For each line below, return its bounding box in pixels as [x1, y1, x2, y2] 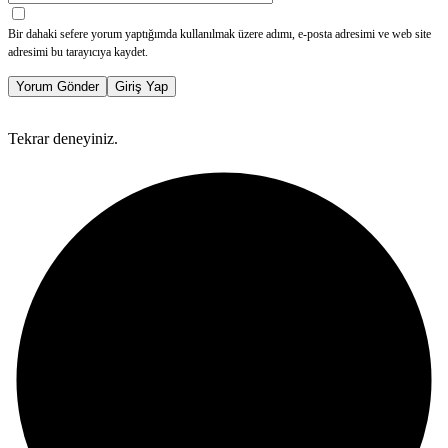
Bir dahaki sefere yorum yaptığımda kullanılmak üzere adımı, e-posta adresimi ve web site [8, 27, 431, 42]
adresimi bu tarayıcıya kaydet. [8, 45, 148, 60]
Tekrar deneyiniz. [8, 130, 118, 148]
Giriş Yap [115, 79, 168, 95]
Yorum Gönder [16, 79, 99, 95]
